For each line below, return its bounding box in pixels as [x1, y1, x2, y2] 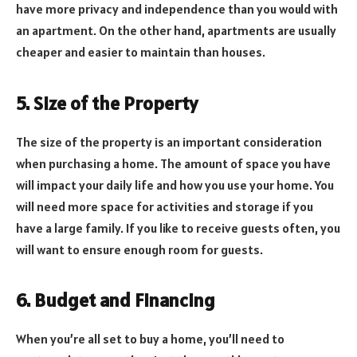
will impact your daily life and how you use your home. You [16, 176, 334, 193]
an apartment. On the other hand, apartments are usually [16, 22, 336, 39]
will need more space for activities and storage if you [16, 198, 313, 214]
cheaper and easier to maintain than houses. [16, 44, 265, 61]
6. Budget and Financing [16, 287, 215, 312]
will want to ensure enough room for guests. [16, 241, 263, 257]
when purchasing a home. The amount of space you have [16, 155, 331, 171]
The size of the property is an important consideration [16, 133, 322, 150]
